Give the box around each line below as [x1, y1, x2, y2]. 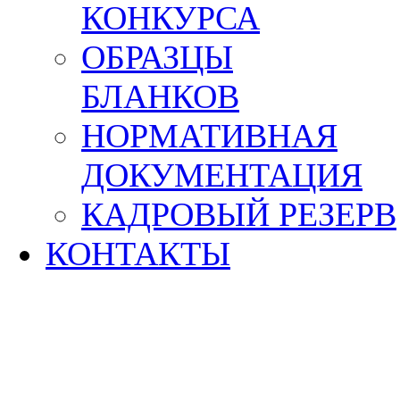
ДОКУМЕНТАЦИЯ [81, 156, 362, 194]
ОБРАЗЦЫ [81, 38, 233, 76]
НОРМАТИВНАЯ [81, 117, 337, 154]
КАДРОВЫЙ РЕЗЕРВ [81, 196, 396, 233]
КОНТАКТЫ [46, 235, 230, 272]
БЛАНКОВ [81, 78, 239, 115]
